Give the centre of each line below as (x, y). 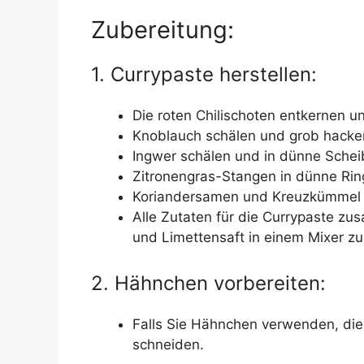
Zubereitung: (162, 30)
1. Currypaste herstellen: (204, 75)
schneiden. (168, 344)
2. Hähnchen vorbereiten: (208, 283)
